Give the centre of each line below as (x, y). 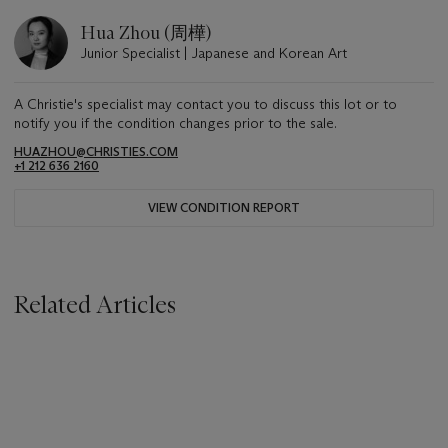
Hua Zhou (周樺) (145, 33)
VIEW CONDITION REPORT (224, 208)
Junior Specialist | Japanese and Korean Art (213, 53)
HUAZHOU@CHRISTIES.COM (96, 152)
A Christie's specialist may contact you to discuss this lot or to (205, 104)
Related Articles (95, 305)
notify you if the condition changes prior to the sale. (175, 123)
